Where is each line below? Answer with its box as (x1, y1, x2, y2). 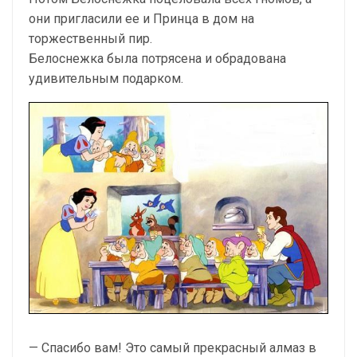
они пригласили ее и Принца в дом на (29, 11, 254, 27)
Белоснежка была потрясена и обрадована (29, 51, 286, 67)
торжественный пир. (29, 31, 152, 47)
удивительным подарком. (29, 71, 183, 87)
